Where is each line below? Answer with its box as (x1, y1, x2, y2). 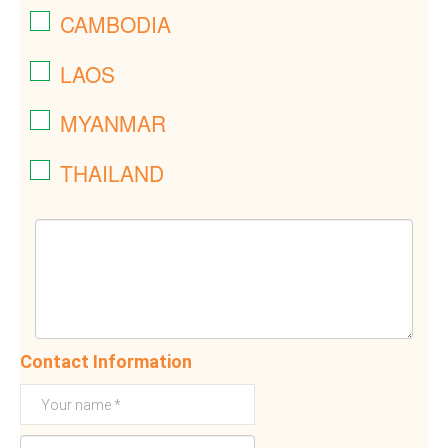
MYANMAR (60, 108, 166, 139)
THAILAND (60, 158, 164, 189)
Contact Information (20, 351, 192, 373)
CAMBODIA (60, 8, 171, 39)
